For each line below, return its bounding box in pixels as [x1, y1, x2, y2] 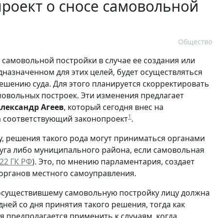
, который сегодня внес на [64, 101, 163, 112]
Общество [178, 36, 212, 46]
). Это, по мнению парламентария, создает [32, 156, 195, 167]
